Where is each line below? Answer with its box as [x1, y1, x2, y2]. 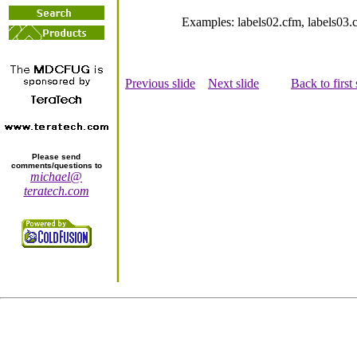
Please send [32, 152, 80, 161]
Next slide [208, 76, 259, 90]
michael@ [30, 170, 82, 183]
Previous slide [125, 76, 195, 90]
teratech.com [23, 184, 89, 198]
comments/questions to [10, 161, 102, 170]
